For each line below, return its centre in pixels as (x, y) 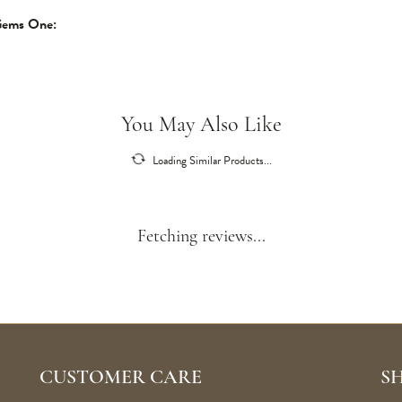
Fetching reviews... (201, 237)
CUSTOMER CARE (121, 378)
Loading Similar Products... (212, 161)
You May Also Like (201, 126)
